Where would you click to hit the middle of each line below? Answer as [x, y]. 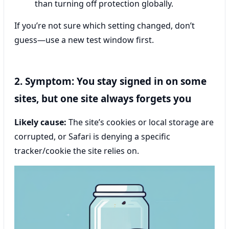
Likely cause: [40, 122]
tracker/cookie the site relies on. [77, 151]
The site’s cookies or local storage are [140, 122]
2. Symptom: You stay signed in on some [110, 81]
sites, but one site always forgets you [103, 98]
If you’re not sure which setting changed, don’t [105, 25]
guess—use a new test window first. [84, 40]
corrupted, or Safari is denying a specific [92, 136]
